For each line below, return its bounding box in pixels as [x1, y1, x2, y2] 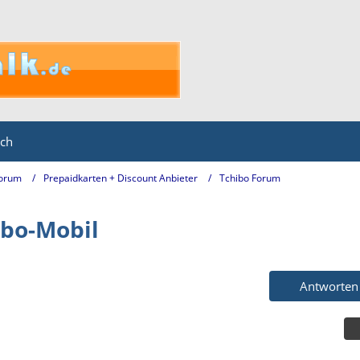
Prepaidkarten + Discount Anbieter [43, 170, 198, 185]
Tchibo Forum [219, 170, 280, 185]
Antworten [300, 278, 358, 294]
